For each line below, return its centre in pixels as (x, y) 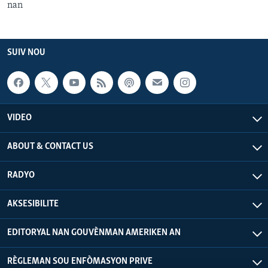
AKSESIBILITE (33, 204)
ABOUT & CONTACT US (50, 146)
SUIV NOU (26, 52)
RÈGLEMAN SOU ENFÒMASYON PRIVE (80, 261)
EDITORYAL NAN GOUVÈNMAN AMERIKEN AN (94, 232)
